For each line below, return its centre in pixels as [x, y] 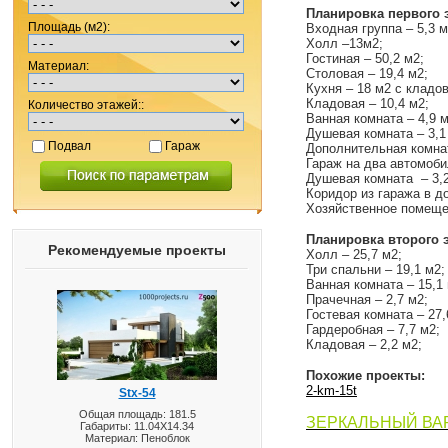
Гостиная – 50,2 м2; [365, 58]
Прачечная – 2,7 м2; [367, 299]
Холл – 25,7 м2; [354, 254]
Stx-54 [137, 393]
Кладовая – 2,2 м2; [364, 344]
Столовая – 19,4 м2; [367, 73]
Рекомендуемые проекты [137, 250]
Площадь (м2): [69, 27]
